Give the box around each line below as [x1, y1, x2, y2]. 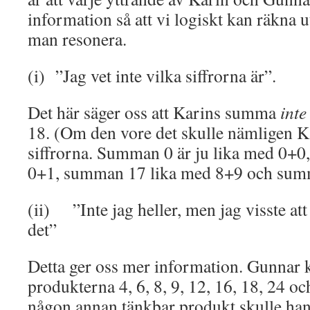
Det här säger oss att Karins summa [28, 100, 280, 124]
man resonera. [28, 27, 127, 51]
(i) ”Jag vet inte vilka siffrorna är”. [28, 64, 276, 87]
